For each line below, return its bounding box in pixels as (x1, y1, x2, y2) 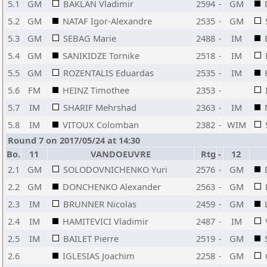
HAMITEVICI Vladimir (63, 215, 148, 227)
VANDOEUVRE (91, 148, 151, 160)
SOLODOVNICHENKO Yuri (63, 163, 167, 175)
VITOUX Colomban (63, 119, 139, 131)
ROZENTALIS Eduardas (63, 67, 154, 79)
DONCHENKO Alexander (63, 181, 161, 193)
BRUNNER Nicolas (63, 198, 136, 210)
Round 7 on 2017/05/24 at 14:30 (8, 134, 140, 146)
